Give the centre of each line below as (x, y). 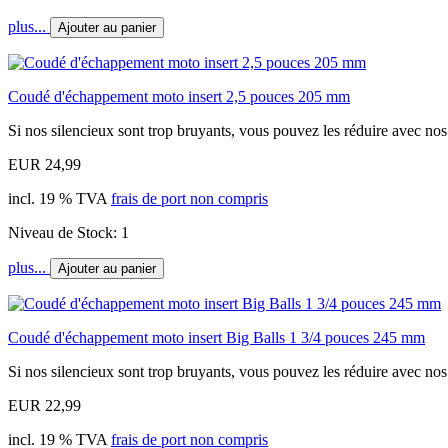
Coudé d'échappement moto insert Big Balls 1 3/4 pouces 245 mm (216, 337)
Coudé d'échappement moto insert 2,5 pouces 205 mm (179, 96)
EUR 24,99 (44, 164)
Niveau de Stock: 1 (68, 232)
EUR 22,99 (44, 405)
